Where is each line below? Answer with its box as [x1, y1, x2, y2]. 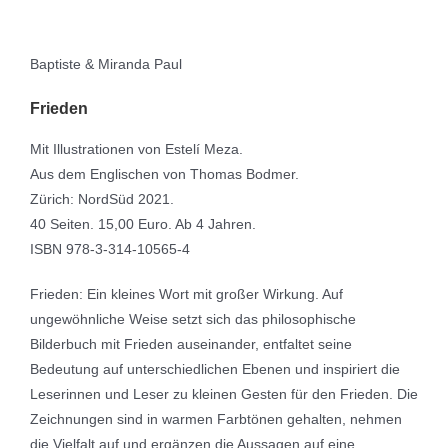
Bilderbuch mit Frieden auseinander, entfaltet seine [30, 336, 352, 353]
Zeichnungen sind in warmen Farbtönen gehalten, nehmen [30, 411, 402, 428]
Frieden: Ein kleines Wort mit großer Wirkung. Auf [30, 286, 343, 303]
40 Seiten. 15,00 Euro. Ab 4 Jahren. [30, 216, 256, 233]
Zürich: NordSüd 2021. [30, 191, 174, 208]
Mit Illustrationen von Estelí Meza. [30, 141, 243, 158]
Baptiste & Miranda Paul [30, 56, 182, 73]
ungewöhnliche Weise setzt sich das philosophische [30, 311, 356, 328]
